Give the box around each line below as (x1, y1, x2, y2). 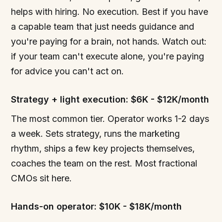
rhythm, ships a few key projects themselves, (11, 143, 195, 154)
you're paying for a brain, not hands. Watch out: (11, 36, 207, 47)
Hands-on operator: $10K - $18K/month (11, 201, 182, 212)
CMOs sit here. (11, 173, 72, 183)
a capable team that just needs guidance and (11, 21, 195, 32)
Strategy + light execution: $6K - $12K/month (11, 94, 210, 105)
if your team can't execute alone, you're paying (11, 51, 205, 61)
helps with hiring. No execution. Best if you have (11, 6, 209, 17)
